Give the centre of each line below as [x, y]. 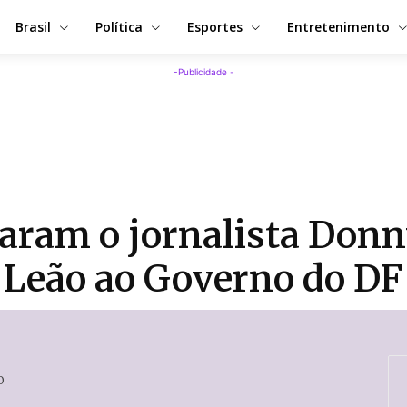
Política [119, 26]
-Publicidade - [203, 72]
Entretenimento [338, 26]
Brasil [33, 26]
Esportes [215, 26]
